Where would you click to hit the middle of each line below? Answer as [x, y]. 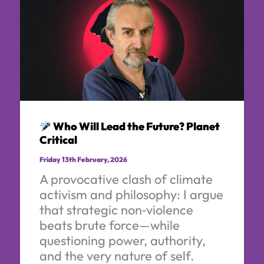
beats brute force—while [109, 225]
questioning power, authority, [122, 240]
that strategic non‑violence [116, 209]
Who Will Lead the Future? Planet [136, 127]
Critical [58, 140]
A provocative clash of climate [126, 179]
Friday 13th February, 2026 [83, 160]
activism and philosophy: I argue [131, 194]
